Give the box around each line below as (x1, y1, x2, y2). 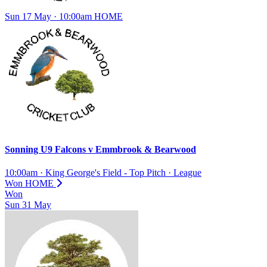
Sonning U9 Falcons (5, 144, 88, 155)
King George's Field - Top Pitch (45, 167, 166, 178)
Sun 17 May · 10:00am (5, 11, 94, 21)
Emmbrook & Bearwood (93, 144, 196, 155)
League (173, 167, 201, 178)
